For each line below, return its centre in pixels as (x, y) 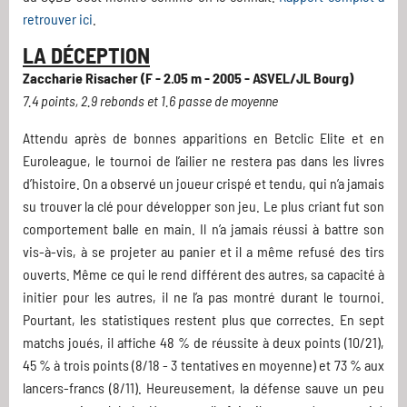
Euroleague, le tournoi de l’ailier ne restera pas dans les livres (203, 161)
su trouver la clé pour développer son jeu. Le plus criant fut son (203, 206)
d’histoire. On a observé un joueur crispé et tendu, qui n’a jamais (203, 184)
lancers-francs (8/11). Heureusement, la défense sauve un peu (203, 388)
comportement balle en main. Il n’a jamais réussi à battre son (203, 229)
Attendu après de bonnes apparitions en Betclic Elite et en (203, 138)
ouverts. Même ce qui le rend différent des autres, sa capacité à (203, 274)
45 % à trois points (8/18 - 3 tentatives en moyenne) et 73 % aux (203, 365)
